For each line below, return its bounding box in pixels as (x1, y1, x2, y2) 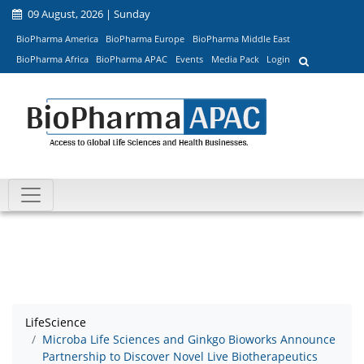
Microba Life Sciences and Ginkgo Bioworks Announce (42, 331, 336, 348)
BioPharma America (15, 32, 98, 45)
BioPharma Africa (15, 53, 89, 66)
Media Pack (210, 53, 259, 66)
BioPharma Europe (106, 32, 185, 45)
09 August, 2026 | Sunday (25, 6, 150, 21)
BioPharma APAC (96, 53, 168, 66)
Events (175, 53, 203, 66)
